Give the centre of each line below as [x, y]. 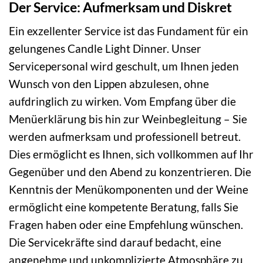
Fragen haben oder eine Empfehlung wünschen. [126, 225]
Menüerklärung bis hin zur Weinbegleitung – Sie [128, 119]
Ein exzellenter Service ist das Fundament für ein [129, 31]
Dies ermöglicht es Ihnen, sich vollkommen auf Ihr [131, 154]
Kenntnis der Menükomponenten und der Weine [129, 190]
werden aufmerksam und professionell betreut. [125, 137]
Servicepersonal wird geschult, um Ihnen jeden [124, 66]
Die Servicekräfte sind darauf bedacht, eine [115, 242]
